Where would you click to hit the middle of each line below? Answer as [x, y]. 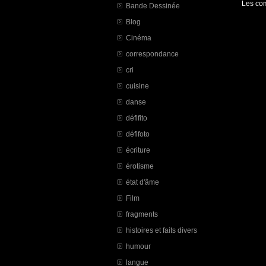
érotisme [140, 166]
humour [138, 246]
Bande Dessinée [153, 6]
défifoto [138, 134]
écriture [138, 150]
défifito [137, 118]
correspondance [152, 54]
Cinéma [139, 38]
